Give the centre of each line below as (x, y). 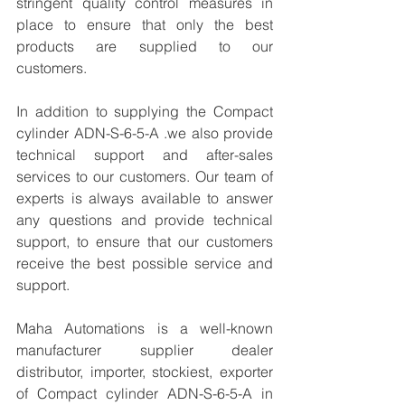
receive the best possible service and (145, 263)
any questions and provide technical (145, 220)
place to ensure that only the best (145, 24)
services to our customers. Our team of (145, 176)
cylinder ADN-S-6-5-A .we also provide (145, 133)
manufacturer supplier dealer (145, 350)
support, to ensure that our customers (145, 241)
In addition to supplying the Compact (145, 111)
